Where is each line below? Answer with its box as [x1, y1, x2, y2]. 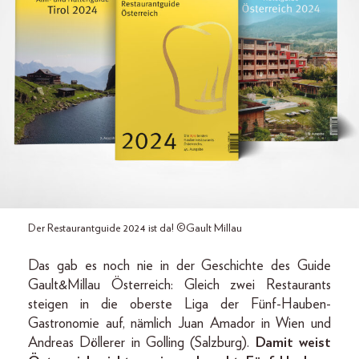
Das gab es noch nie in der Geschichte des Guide [28, 259, 331, 274]
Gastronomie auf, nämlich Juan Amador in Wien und [28, 317, 331, 332]
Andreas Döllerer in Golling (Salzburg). [28, 336, 256, 351]
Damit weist [255, 336, 332, 351]
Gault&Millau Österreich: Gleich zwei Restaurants [28, 278, 331, 293]
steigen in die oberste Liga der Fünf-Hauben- [28, 297, 331, 313]
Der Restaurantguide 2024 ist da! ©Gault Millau [28, 223, 242, 235]
